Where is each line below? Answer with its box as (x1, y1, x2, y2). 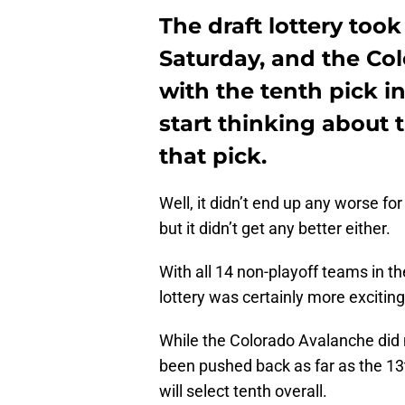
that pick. (159, 143, 267, 170)
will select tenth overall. (159, 381, 327, 401)
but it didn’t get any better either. (159, 219, 391, 239)
